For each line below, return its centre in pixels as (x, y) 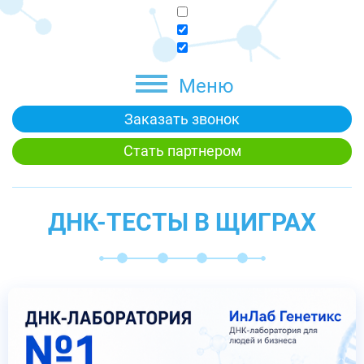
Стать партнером (182, 151)
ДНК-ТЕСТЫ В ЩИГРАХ (182, 222)
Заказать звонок (182, 119)
